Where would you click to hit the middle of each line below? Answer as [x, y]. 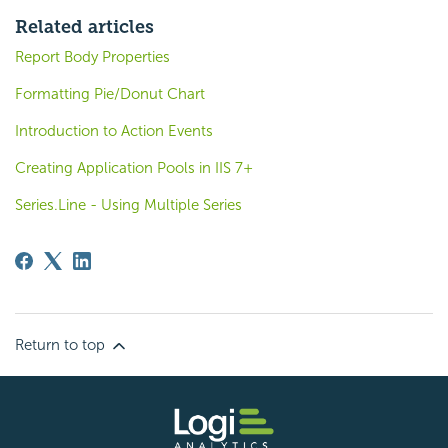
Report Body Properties [92, 57]
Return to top [62, 345]
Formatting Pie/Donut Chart [110, 94]
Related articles [84, 27]
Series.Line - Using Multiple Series [128, 205]
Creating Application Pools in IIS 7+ [134, 168]
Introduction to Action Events [114, 131]
